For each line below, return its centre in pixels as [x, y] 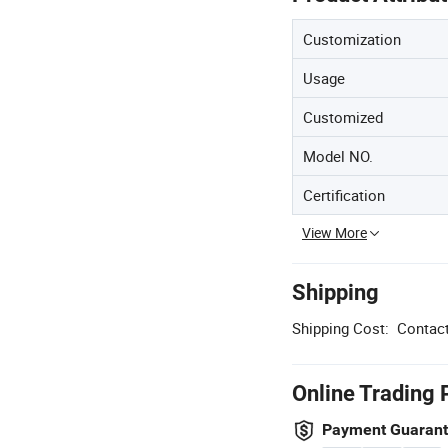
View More [334, 232]
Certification [344, 195]
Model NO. [338, 156]
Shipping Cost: [340, 328]
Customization [352, 39]
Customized [343, 117]
